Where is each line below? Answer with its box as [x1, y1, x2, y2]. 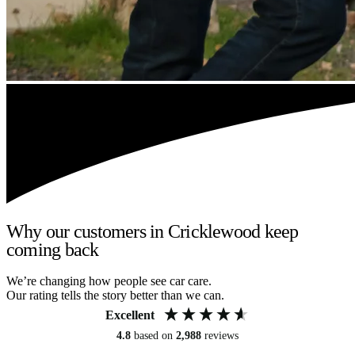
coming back [6, 239, 99, 260]
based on [134, 330, 176, 342]
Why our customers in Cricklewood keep [6, 220, 299, 242]
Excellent [105, 308, 155, 323]
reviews [204, 330, 239, 342]
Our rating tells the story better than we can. [6, 288, 224, 303]
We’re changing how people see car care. [6, 274, 212, 288]
